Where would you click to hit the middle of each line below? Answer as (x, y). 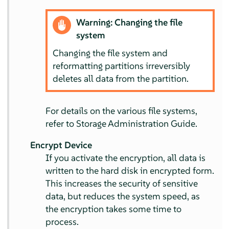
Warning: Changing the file (129, 22)
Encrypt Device (61, 145)
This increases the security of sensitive (122, 183)
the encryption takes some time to (114, 209)
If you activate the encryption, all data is (126, 157)
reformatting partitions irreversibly (121, 66)
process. (62, 221)
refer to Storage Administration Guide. (122, 123)
